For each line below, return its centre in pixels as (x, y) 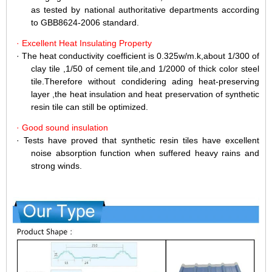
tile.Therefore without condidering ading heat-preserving (145, 82)
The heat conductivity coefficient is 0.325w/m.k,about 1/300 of (141, 56)
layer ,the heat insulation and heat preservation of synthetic (145, 94)
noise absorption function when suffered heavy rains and (145, 153)
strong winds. (56, 166)
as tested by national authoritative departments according (145, 9)
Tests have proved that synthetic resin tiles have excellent (142, 141)
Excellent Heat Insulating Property (87, 43)
